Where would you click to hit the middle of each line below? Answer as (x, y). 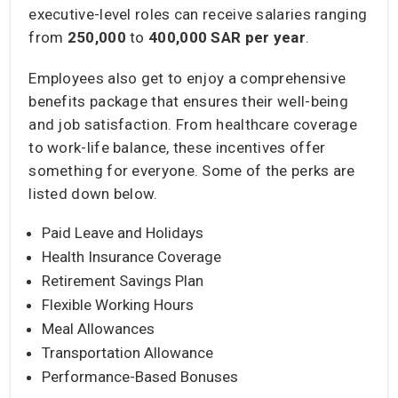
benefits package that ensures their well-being (189, 101)
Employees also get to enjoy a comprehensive (187, 78)
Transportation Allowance (128, 352)
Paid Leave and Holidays (123, 232)
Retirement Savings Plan (123, 280)
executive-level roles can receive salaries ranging (198, 14)
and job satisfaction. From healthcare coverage (193, 124)
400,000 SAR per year (227, 37)
